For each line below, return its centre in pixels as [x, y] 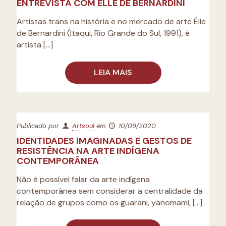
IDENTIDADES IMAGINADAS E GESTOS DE [104, 141]
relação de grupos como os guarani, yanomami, [104, 203]
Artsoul [83, 126]
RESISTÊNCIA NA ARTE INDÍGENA [88, 151]
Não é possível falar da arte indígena [83, 179]
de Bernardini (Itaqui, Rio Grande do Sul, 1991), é [103, 33]
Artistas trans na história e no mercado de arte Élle [111, 21]
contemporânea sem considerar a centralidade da [110, 191]
